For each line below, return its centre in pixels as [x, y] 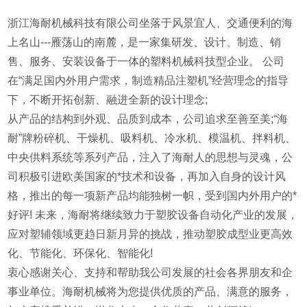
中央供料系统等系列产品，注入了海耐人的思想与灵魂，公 [150, 158]
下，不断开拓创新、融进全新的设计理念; [108, 100]
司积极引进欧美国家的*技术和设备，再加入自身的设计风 [147, 177]
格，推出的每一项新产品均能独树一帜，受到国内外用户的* [152, 196]
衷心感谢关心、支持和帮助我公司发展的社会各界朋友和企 [150, 273]
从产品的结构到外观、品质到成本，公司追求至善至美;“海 [148, 119]
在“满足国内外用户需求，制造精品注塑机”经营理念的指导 [148, 81]
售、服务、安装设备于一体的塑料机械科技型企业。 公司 [146, 62]
